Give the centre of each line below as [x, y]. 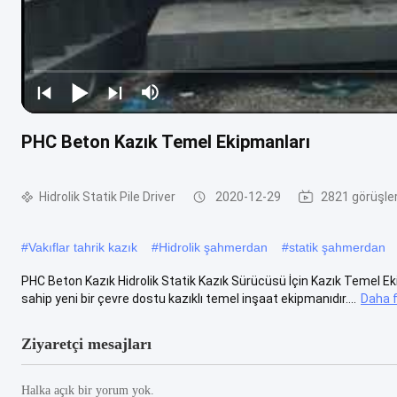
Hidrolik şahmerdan [213, 247]
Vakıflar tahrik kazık [83, 247]
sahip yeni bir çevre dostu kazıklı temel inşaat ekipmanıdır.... [189, 298]
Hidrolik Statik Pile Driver [107, 197]
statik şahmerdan [337, 247]
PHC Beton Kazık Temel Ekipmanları [166, 141]
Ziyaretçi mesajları [86, 343]
